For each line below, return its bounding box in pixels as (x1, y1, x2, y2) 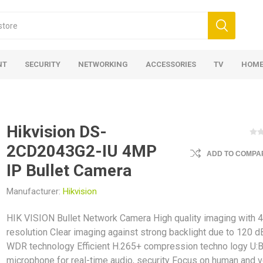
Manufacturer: (6, 186, 61, 197)
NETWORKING (78, 60, 128, 69)
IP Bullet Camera (6, 161, 132, 180)
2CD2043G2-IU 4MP (6, 141, 157, 161)
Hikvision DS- (6, 122, 107, 141)
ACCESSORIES (146, 60, 196, 69)
